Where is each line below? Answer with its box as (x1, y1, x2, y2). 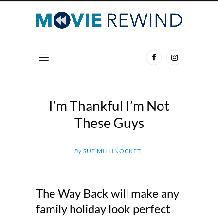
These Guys (74, 114, 144, 131)
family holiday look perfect (36, 201, 170, 216)
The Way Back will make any (36, 186, 179, 200)
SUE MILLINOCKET (82, 147, 141, 155)
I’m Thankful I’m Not (49, 97, 169, 114)
